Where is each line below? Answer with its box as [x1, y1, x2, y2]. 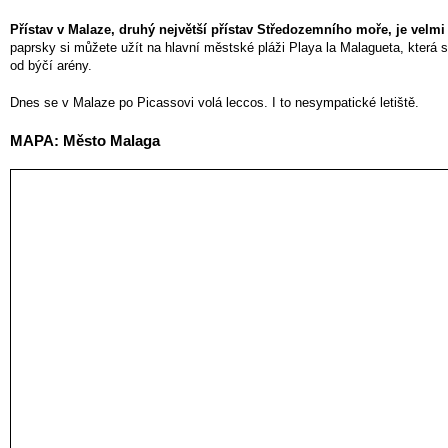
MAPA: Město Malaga [10, 131, 160, 149]
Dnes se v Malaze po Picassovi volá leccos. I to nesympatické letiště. [10, 95, 419, 111]
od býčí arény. [10, 57, 92, 73]
